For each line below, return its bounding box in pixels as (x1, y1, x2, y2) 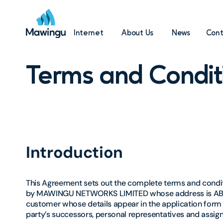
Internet (74, 29, 104, 38)
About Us (121, 29, 153, 38)
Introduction (26, 142, 123, 163)
